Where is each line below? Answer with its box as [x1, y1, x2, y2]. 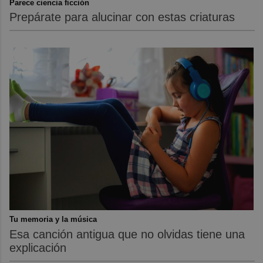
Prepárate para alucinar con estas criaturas [9, 11, 235, 24]
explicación [9, 241, 67, 254]
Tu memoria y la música [9, 215, 97, 224]
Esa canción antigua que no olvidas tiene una [9, 227, 245, 241]
